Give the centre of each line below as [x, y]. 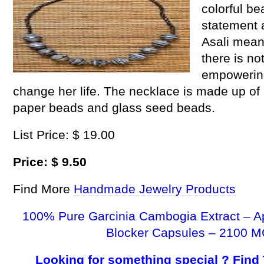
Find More [43, 189]
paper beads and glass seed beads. [114, 108]
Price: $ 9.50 [50, 162]
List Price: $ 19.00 [64, 135]
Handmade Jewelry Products [155, 189]
